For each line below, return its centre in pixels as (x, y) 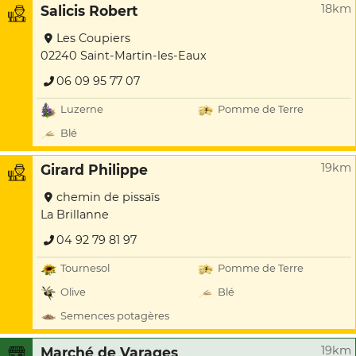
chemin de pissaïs (108, 197)
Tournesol (85, 268)
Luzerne (82, 109)
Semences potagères (115, 316)
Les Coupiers (93, 38)
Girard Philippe (94, 170)
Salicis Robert (89, 11)
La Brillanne (75, 215)
